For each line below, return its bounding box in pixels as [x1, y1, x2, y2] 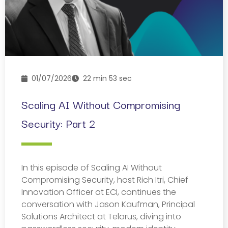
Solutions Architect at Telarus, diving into [21, 210, 181, 222]
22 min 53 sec [79, 73, 132, 83]
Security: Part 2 [21, 114, 95, 131]
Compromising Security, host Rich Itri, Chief [21, 174, 188, 186]
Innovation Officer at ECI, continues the [21, 186, 176, 198]
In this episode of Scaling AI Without [21, 161, 162, 174]
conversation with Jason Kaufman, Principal [21, 198, 195, 210]
